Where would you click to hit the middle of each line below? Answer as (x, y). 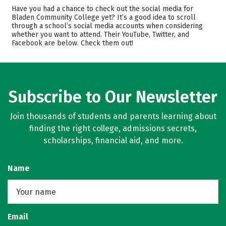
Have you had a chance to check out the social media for (102, 9)
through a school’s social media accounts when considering (107, 26)
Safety (39, 24)
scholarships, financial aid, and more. (113, 140)
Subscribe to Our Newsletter (113, 97)
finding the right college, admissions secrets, (113, 128)
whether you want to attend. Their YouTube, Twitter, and (100, 35)
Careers (146, 24)
